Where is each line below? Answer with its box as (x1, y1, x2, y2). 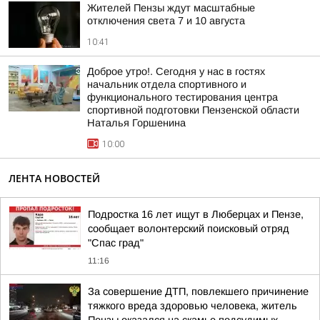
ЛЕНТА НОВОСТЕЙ (9, 171, 100, 185)
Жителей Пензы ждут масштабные (87, 2, 255, 14)
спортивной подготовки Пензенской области (87, 104, 299, 116)
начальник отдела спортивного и (87, 79, 246, 90)
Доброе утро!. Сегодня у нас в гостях (87, 66, 265, 77)
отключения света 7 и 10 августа (87, 15, 245, 26)
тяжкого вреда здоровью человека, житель (88, 300, 297, 311)
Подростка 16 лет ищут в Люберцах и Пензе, (88, 209, 304, 220)
